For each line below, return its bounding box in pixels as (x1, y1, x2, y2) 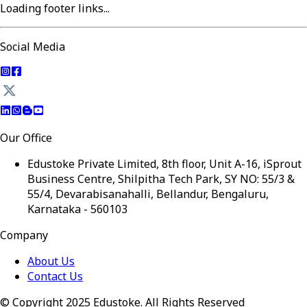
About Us (27, 254, 75, 269)
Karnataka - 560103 (27, 201, 127, 217)
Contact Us (27, 269, 83, 284)
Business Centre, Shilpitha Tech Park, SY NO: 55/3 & (27, 171, 295, 187)
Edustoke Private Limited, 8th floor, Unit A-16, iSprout (27, 156, 302, 172)
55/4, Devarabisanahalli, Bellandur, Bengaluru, (27, 186, 269, 202)
